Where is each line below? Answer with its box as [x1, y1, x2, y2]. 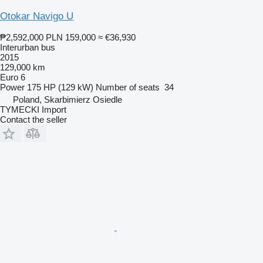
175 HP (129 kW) [27, 82, 93, 92]
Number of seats [96, 82, 160, 92]
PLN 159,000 [46, 32, 96, 42]
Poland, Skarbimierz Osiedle [13, 94, 122, 104]
